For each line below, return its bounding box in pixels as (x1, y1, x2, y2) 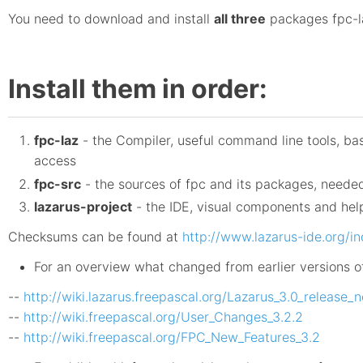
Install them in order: (8, 72, 267, 105)
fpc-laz (34, 132, 79, 149)
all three (214, 10, 266, 27)
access (34, 152, 76, 169)
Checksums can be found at (8, 228, 182, 245)
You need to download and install (8, 10, 214, 27)
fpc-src (34, 175, 81, 192)
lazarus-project (34, 198, 132, 215)
